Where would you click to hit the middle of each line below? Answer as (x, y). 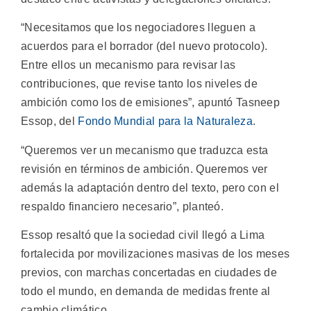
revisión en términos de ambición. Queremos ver (144, 169)
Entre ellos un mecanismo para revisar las (128, 65)
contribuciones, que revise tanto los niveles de (140, 84)
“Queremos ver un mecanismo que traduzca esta (145, 150)
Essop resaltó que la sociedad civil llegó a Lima (143, 235)
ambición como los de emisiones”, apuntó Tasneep (151, 103)
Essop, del (50, 121)
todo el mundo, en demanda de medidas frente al (146, 292)
